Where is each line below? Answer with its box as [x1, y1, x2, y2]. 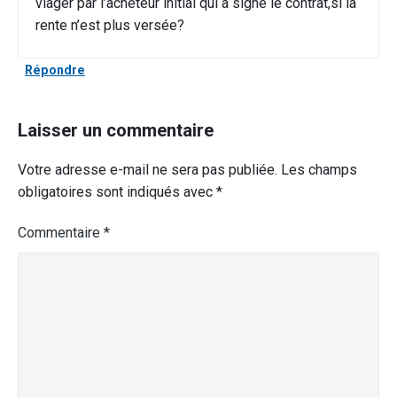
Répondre [25, 62, 85, 77]
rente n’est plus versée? [35, 16, 185, 34]
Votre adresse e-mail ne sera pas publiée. [18, 161, 277, 179]
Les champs [281, 161, 357, 179]
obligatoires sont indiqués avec [18, 183, 216, 201]
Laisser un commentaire [18, 120, 214, 142]
